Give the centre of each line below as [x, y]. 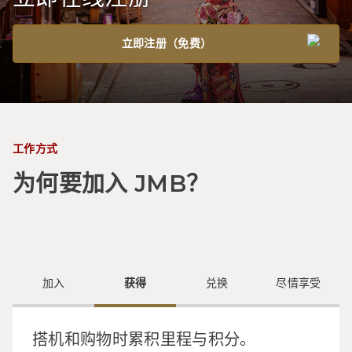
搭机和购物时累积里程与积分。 [144, 338]
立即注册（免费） [167, 43]
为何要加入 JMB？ [111, 183]
